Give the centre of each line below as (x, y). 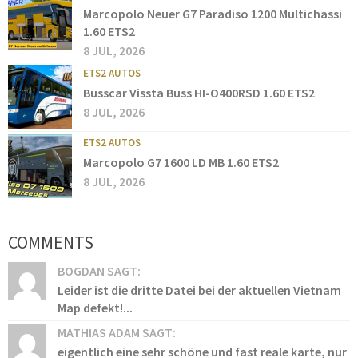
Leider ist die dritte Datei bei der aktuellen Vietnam (199, 290)
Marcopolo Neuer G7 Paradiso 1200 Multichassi (213, 14)
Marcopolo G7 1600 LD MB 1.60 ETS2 (181, 163)
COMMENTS (51, 243)
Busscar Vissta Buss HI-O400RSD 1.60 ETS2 (199, 93)
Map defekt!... (95, 308)
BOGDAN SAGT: (99, 271)
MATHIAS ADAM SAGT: (117, 333)
